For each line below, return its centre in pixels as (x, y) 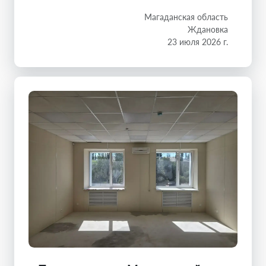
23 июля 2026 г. (198, 42)
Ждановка (208, 29)
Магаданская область (186, 17)
